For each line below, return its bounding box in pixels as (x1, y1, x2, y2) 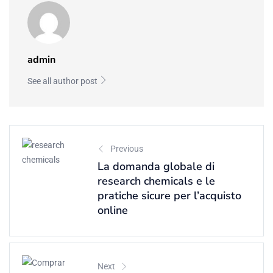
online (97, 202, 128, 218)
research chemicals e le (97, 173, 215, 188)
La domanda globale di (97, 158, 214, 174)
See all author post (27, 76, 99, 86)
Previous (110, 143, 143, 154)
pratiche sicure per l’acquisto (97, 188, 241, 203)
